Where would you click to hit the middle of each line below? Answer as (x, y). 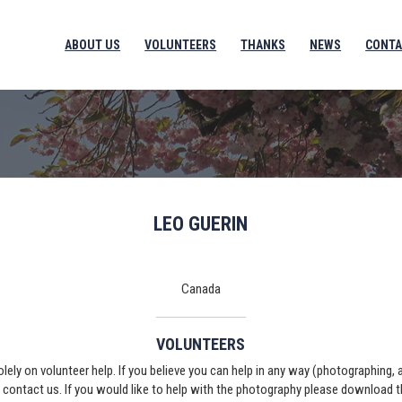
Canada (201, 289)
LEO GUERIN (201, 224)
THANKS (263, 45)
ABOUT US (93, 45)
